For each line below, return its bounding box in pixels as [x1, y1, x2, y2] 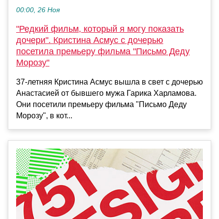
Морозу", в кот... [16, 111, 72, 120]
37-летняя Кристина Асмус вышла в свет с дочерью [16, 78, 203, 87]
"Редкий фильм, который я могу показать [16, 24, 184, 34]
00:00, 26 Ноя [16, 6, 60, 14]
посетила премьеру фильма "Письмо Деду [16, 46, 190, 57]
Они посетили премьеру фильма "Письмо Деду [16, 100, 187, 109]
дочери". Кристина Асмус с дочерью [16, 35, 163, 45]
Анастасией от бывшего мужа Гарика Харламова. [16, 89, 197, 98]
